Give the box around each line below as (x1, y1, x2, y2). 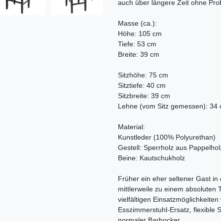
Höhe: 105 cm (118, 30, 162, 38)
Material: (118, 123, 145, 131)
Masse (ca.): (118, 19, 157, 28)
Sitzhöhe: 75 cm (118, 71, 168, 79)
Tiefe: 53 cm (118, 40, 156, 48)
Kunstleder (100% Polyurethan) (118, 133, 216, 142)
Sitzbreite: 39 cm (118, 92, 170, 100)
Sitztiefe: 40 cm (118, 81, 166, 90)
